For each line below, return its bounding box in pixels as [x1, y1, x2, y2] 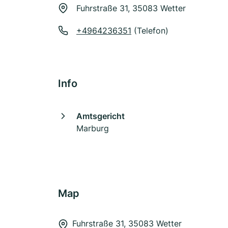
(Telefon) [131, 25, 168, 36]
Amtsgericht [76, 111, 125, 121]
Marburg [76, 123, 109, 133]
